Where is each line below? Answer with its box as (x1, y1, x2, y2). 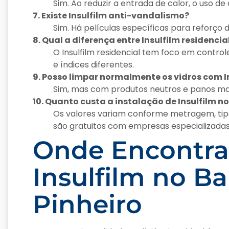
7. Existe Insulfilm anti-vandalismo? (33, 10, 189, 22)
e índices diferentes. (53, 59, 134, 71)
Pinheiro (33, 189, 142, 220)
